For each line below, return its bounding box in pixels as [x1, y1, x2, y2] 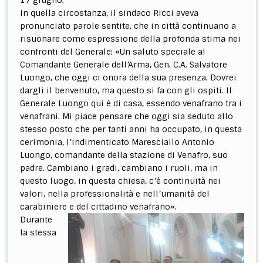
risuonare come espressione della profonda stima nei [20, 33, 241, 44]
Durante [20, 214, 53, 225]
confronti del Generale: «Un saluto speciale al [20, 46, 206, 57]
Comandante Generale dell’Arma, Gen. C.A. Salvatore [20, 59, 228, 70]
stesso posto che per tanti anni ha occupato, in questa [20, 123, 242, 134]
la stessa [20, 227, 57, 238]
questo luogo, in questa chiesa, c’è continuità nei [20, 175, 221, 186]
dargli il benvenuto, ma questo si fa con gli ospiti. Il [20, 85, 232, 96]
